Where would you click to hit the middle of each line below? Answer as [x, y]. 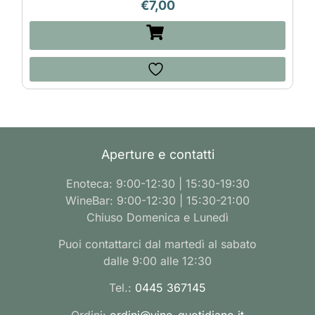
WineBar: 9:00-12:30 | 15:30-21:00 [157, 200]
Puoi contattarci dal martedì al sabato [157, 244]
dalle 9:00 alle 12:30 [157, 261]
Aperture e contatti [157, 154]
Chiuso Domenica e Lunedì [157, 217]
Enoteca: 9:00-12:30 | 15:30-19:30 [157, 183]
